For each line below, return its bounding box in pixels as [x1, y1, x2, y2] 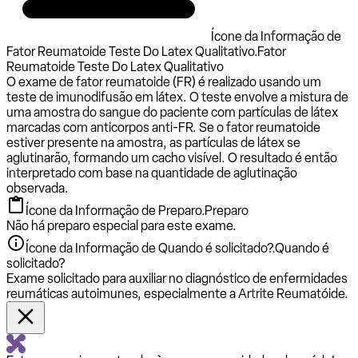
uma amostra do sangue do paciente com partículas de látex [6, 104, 338, 120]
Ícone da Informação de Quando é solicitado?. [26, 240, 275, 256]
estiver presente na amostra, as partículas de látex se [6, 134, 300, 150]
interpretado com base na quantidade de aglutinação [6, 165, 297, 181]
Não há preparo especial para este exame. [6, 217, 237, 233]
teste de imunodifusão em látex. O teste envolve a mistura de [6, 89, 348, 105]
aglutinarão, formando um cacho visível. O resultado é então [6, 149, 337, 165]
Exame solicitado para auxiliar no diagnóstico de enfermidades [6, 270, 348, 286]
